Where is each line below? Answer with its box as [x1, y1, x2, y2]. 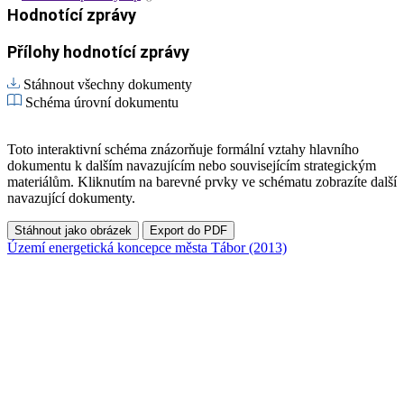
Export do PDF [150, 223, 227, 237]
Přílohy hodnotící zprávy [7, 41, 189, 61]
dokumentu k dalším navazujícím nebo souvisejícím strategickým [7, 157, 376, 173]
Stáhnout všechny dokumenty [23, 76, 192, 92]
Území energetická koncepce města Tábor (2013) [7, 239, 287, 255]
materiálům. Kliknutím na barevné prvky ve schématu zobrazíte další [7, 173, 397, 189]
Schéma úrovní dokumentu [25, 94, 179, 110]
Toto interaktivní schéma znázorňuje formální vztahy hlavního [7, 141, 359, 157]
